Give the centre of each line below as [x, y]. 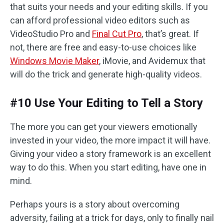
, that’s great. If [170, 34]
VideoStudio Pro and [51, 34]
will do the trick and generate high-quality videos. [106, 74]
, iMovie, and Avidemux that [152, 61]
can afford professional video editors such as [100, 20]
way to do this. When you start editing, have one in [108, 167]
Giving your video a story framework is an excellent [110, 154]
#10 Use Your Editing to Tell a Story [106, 103]
